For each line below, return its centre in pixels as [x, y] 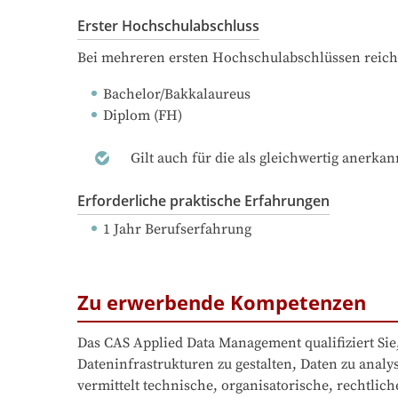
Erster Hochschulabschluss [168, 25]
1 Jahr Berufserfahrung [177, 229]
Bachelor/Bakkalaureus [177, 94]
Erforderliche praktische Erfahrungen [203, 200]
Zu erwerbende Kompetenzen [222, 302]
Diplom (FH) [143, 115]
